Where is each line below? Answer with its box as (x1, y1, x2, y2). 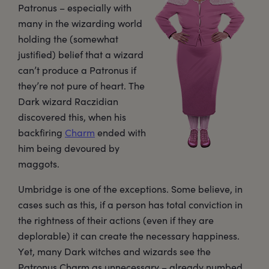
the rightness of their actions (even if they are (18, 213, 214, 226)
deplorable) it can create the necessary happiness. (18, 229, 240, 242)
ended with (95, 125, 146, 139)
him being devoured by (18, 141, 119, 154)
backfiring (18, 125, 65, 139)
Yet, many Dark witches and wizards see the (18, 244, 211, 258)
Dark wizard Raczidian (18, 94, 118, 107)
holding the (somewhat (18, 32, 118, 45)
